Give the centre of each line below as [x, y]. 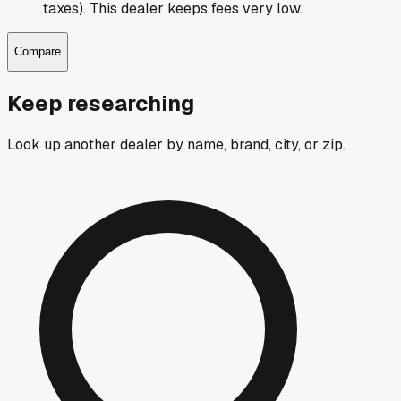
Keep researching [101, 103]
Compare [38, 52]
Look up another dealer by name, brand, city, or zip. [176, 144]
